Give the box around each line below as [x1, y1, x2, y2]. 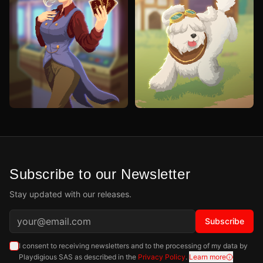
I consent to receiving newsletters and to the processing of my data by [19, 241, 248, 251]
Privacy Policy [138, 252, 186, 262]
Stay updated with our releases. [9, 189, 131, 200]
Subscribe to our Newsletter [9, 166, 191, 183]
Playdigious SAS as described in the [19, 252, 136, 262]
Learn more [189, 252, 226, 262]
